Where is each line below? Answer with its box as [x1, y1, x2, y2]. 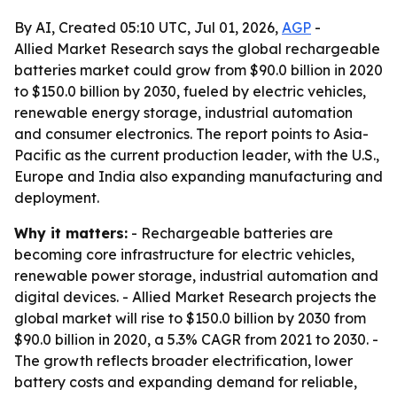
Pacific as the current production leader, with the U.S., [14, 146, 379, 164]
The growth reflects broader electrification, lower [14, 352, 353, 370]
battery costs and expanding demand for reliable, [14, 373, 357, 391]
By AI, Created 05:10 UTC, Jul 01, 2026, [14, 19, 282, 36]
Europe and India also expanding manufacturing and [14, 167, 383, 185]
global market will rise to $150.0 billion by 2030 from [14, 309, 366, 327]
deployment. [14, 189, 99, 206]
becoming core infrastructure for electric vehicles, [14, 245, 354, 263]
